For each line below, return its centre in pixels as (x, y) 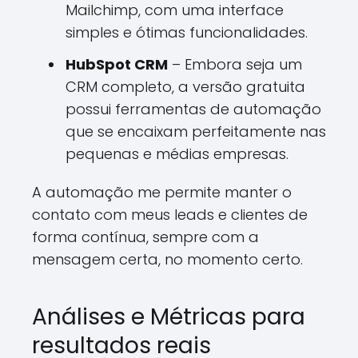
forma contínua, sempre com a (145, 237)
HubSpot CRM (117, 64)
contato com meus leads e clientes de (170, 215)
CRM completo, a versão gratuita (185, 87)
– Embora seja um (235, 64)
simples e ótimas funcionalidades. (187, 32)
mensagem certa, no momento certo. (167, 259)
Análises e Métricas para (169, 317)
